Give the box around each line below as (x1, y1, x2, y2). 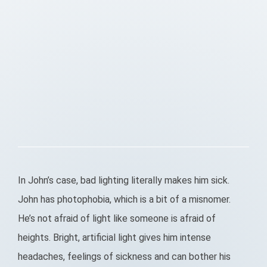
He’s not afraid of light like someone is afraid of (18, 213, 216, 224)
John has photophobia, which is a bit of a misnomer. (18, 194, 231, 205)
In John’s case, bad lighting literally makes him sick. (18, 175, 229, 186)
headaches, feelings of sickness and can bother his (18, 251, 231, 262)
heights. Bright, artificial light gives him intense (18, 232, 211, 243)
